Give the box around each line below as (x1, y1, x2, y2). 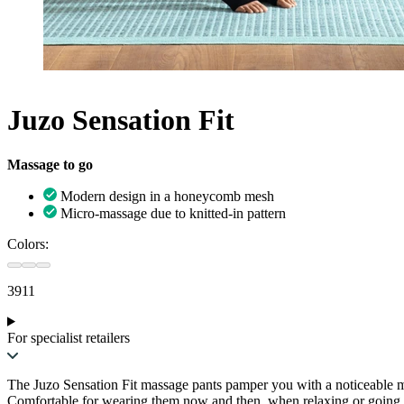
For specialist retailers (7, 329, 130, 345)
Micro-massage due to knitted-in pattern (60, 205, 286, 221)
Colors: (7, 235, 49, 252)
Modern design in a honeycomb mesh (60, 188, 274, 204)
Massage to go (7, 156, 93, 172)
